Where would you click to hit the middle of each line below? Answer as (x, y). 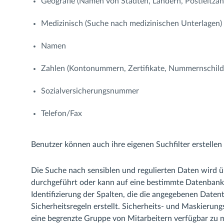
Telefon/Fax (61, 113)
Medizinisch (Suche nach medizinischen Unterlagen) (131, 23)
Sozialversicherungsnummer (90, 91)
